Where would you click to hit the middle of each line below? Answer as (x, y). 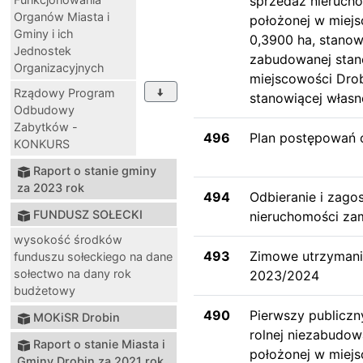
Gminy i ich (44, 33)
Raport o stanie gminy (95, 170)
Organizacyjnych (59, 67)
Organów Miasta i (62, 16)
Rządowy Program (64, 92)
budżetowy (45, 290)
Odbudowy (44, 109)
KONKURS (42, 143)
